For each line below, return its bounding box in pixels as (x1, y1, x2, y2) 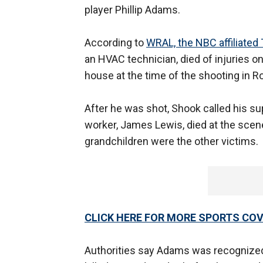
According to (85, 36, 146, 49)
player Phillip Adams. (85, 4, 183, 16)
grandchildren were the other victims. (85, 135, 258, 148)
